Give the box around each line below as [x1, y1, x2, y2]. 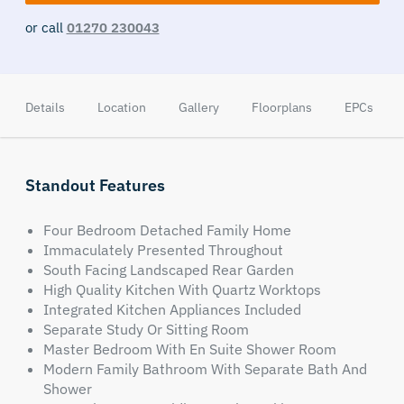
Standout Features [24, 175, 165, 196]
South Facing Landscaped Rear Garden [42, 261, 294, 279]
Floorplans [251, 99, 312, 115]
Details [24, 99, 65, 115]
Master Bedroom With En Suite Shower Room [42, 340, 336, 358]
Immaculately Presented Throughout [42, 241, 283, 259]
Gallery [178, 99, 219, 115]
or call [24, 19, 63, 36]
